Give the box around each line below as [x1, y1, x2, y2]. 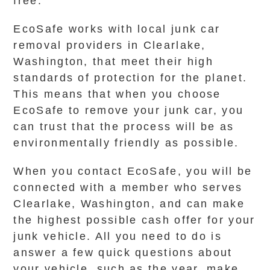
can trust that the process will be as [13, 121, 234, 133]
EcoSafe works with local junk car [13, 23, 221, 35]
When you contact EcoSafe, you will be [13, 165, 253, 177]
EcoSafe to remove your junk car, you [13, 104, 244, 116]
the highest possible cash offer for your [13, 214, 256, 226]
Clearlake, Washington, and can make [13, 198, 245, 210]
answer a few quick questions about [13, 246, 233, 259]
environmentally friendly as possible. [13, 137, 239, 149]
